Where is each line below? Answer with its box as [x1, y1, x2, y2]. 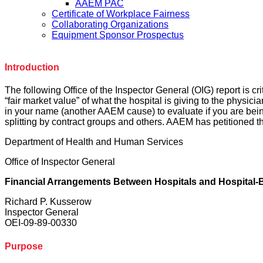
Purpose [5, 241, 43, 251]
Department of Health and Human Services [5, 137, 183, 147]
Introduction [5, 62, 59, 73]
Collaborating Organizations [52, 19, 168, 29]
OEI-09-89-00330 [5, 218, 77, 228]
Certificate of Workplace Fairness [52, 8, 190, 19]
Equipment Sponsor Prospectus [52, 29, 184, 40]
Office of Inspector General [5, 157, 115, 167]
